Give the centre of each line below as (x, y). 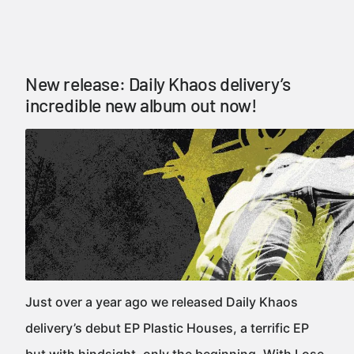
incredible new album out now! (141, 105)
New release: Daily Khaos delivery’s (158, 84)
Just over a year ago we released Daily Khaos (162, 302)
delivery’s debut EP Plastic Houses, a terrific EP (167, 328)
